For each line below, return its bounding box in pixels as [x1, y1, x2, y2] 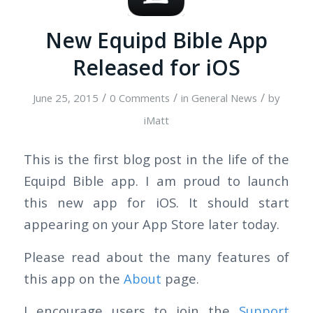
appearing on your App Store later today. [23, 214, 279, 233]
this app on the [23, 269, 124, 287]
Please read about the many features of [23, 247, 290, 265]
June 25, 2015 [33, 91, 99, 105]
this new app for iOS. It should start [23, 193, 290, 211]
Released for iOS [72, 53, 240, 82]
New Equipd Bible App [45, 26, 268, 55]
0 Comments [110, 91, 170, 105]
